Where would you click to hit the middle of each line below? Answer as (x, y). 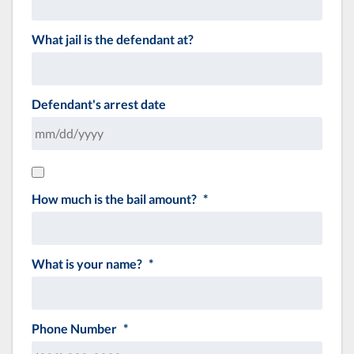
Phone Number (74, 328)
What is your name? (87, 263)
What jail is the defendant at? (113, 39)
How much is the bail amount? (114, 198)
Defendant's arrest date (99, 104)
